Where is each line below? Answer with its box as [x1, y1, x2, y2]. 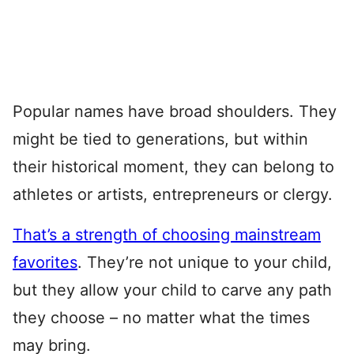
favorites [13, 253, 77, 272]
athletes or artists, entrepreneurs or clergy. [13, 185, 333, 204]
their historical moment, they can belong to [13, 157, 334, 176]
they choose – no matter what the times [13, 308, 310, 327]
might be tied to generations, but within [13, 130, 308, 149]
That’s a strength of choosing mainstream [13, 225, 321, 244]
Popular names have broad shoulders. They [13, 102, 337, 121]
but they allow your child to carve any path [13, 281, 332, 299]
